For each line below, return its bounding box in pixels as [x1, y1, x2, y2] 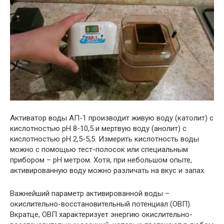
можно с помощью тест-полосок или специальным [10, 145, 188, 154]
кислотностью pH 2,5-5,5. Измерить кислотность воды [10, 134, 199, 144]
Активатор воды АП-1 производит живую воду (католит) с [10, 113, 213, 123]
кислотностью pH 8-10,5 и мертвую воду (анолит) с [10, 124, 186, 133]
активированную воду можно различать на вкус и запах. [10, 166, 205, 175]
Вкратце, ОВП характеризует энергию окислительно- [10, 210, 192, 219]
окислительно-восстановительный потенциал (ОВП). [10, 199, 191, 209]
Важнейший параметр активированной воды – [10, 189, 169, 198]
